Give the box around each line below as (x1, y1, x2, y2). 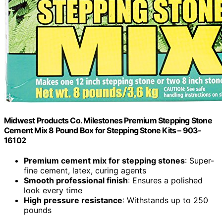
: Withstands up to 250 (122, 195, 208, 205)
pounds (24, 205, 52, 215)
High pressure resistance (24, 195, 122, 205)
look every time (24, 185, 82, 195)
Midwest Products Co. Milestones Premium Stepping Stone (4, 115, 212, 125)
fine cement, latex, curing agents (24, 165, 146, 175)
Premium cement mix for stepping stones (24, 155, 185, 166)
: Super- (185, 155, 214, 166)
